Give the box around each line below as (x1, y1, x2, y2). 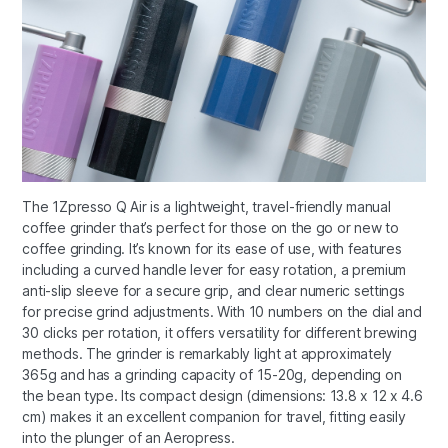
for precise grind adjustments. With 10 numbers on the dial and (22, 303, 422, 321)
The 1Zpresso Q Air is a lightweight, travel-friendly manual (22, 198, 391, 216)
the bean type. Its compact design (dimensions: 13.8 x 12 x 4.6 (22, 387, 423, 405)
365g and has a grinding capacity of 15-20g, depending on (22, 366, 402, 384)
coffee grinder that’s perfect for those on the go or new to (22, 219, 399, 237)
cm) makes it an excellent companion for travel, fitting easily (22, 408, 406, 426)
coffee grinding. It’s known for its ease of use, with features (22, 240, 402, 258)
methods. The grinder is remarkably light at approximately (22, 345, 393, 363)
